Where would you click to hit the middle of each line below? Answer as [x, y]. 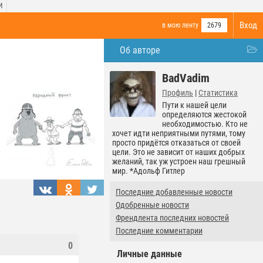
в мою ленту [180, 25]
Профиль [178, 93]
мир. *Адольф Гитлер [149, 171]
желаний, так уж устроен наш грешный [179, 161]
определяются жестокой [204, 114]
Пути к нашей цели [194, 105]
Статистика [218, 93]
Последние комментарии [159, 231]
